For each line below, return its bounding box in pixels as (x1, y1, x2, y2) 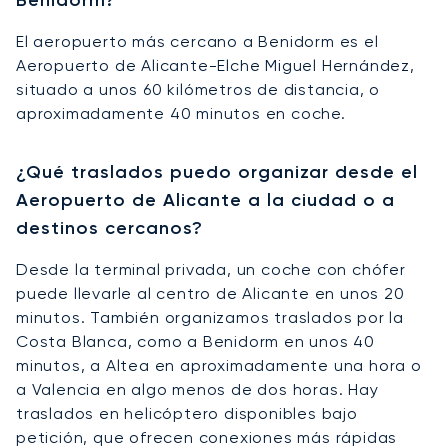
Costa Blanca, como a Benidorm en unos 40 (16, 331, 375, 351)
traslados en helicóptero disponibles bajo (16, 403, 358, 423)
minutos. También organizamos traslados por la (16, 307, 404, 327)
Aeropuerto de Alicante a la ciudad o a (16, 188, 395, 211)
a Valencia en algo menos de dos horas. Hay (16, 379, 379, 399)
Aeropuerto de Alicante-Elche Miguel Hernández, (16, 55, 415, 75)
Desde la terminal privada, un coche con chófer (16, 259, 406, 279)
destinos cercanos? (16, 216, 203, 239)
